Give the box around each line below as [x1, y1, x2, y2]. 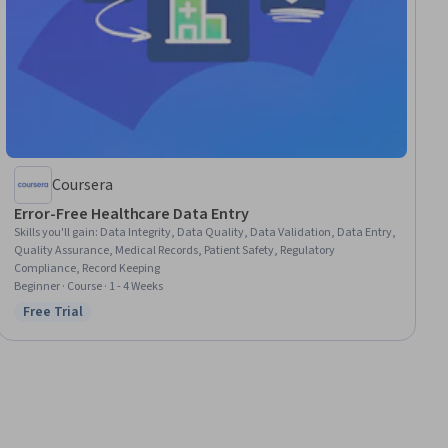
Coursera [52, 174, 114, 197]
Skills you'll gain [14, 224, 96, 242]
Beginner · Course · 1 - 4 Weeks [14, 278, 164, 296]
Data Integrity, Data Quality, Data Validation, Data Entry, [100, 224, 397, 242]
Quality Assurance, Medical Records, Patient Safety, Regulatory [14, 242, 336, 260]
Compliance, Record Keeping [14, 260, 161, 278]
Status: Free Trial [22, 311, 139, 334]
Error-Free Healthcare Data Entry [14, 203, 249, 226]
